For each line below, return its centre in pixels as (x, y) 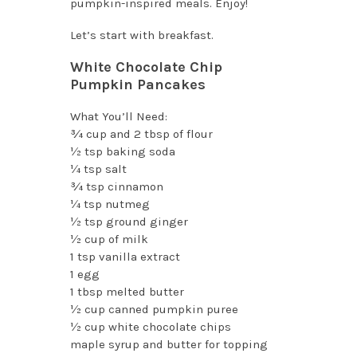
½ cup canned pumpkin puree (154, 309)
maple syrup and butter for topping (169, 344)
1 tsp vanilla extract (125, 256)
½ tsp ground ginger (129, 221)
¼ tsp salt (98, 169)
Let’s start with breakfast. (141, 35)
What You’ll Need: (118, 116)
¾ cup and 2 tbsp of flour (141, 133)
